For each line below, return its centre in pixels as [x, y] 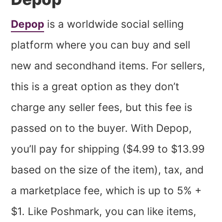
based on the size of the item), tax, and [108, 169]
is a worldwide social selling [114, 24]
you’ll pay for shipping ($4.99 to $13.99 [108, 149]
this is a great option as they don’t [95, 86]
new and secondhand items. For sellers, [108, 65]
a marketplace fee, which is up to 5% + [107, 190]
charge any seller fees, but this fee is [102, 107]
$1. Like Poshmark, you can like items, [104, 211]
